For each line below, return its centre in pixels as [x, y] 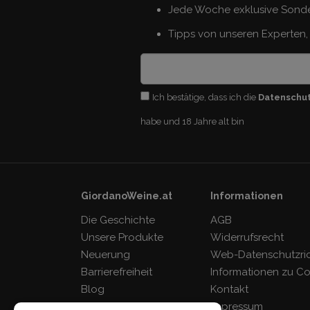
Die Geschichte [118, 220]
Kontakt [230, 290]
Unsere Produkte [122, 238]
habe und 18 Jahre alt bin [192, 122]
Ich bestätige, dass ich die [205, 98]
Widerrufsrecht [247, 238]
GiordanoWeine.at [127, 196]
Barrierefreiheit [117, 272]
